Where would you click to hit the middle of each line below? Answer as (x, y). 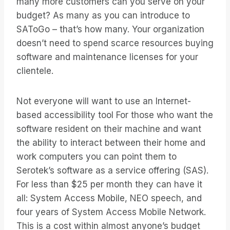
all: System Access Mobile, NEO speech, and (109, 198)
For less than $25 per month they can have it (109, 185)
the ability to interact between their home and (111, 143)
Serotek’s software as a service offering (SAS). (112, 171)
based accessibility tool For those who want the (115, 115)
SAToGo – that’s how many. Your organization (110, 30)
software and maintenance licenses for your (107, 57)
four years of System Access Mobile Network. (111, 212)
